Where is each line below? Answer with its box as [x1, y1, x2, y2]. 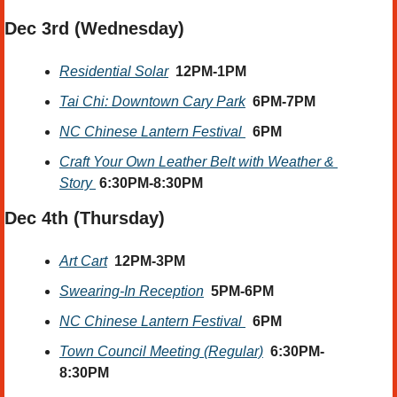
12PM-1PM [175, 64, 246, 80]
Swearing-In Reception [59, 284, 204, 300]
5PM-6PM [211, 284, 274, 300]
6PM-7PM [253, 94, 315, 110]
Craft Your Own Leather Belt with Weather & [59, 154, 334, 170]
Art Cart [59, 253, 107, 269]
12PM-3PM [114, 253, 185, 269]
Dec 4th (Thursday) [4, 208, 170, 229]
